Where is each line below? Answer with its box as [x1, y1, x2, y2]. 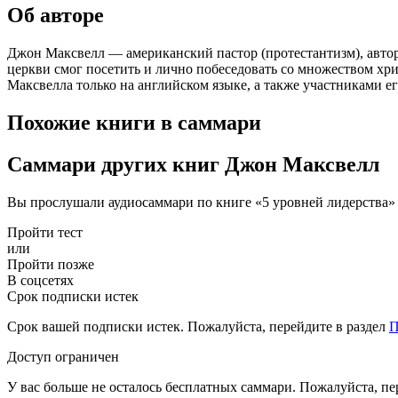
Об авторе [7, 3, 104, 27]
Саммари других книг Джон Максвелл [7, 152, 379, 176]
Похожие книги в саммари [7, 110, 261, 134]
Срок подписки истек [7, 288, 139, 304]
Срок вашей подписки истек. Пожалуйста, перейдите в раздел [7, 318, 389, 334]
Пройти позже [7, 256, 94, 272]
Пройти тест [7, 224, 83, 240]
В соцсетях [7, 272, 74, 288]
